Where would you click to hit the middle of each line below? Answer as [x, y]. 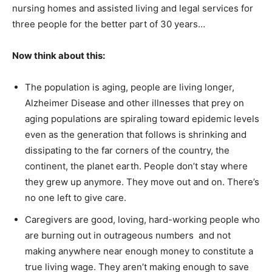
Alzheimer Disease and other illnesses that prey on [134, 103]
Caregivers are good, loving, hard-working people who [142, 220]
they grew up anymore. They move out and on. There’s [142, 182]
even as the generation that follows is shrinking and [136, 135]
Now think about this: [59, 56]
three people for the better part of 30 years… [109, 24]
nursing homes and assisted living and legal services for [133, 8]
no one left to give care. [76, 198]
